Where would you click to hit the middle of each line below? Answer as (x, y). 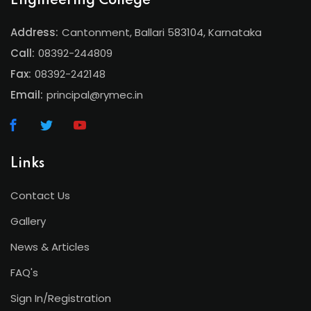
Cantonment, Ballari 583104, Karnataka (162, 32)
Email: (27, 95)
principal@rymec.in (95, 95)
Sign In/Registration (61, 298)
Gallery (28, 221)
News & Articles (50, 247)
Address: (34, 32)
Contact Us (40, 195)
